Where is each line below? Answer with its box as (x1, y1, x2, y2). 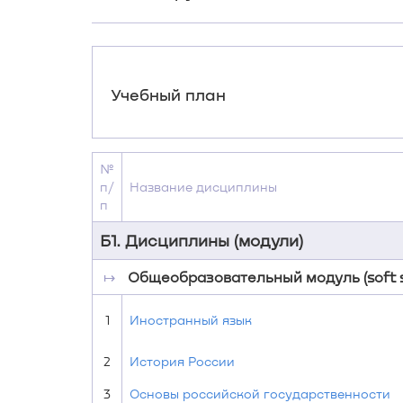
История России (130, 354, 235, 369)
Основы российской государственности (130, 386, 390, 401)
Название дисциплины (130, 179, 277, 194)
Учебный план (111, 84, 226, 104)
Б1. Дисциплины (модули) (100, 230, 303, 250)
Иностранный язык (130, 312, 252, 327)
